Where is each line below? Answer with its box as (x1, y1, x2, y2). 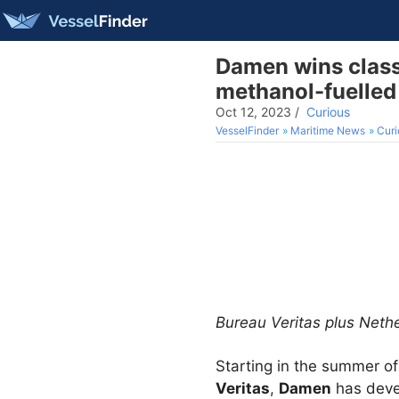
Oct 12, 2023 (216, 104, 291, 119)
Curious (306, 104, 350, 119)
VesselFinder (216, 124, 279, 137)
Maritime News (290, 124, 365, 137)
